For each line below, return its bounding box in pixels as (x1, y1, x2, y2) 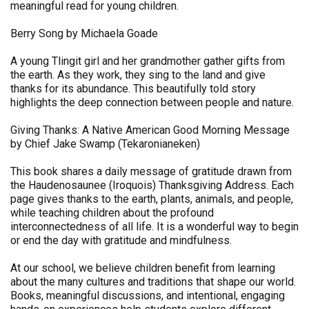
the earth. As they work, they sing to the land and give (10, 68, 266, 82)
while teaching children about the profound (10, 206, 214, 220)
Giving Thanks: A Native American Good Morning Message (10, 123, 290, 137)
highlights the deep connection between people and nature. (10, 96, 294, 110)
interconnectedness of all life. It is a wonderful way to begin (10, 220, 299, 234)
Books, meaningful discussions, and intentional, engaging (10, 289, 285, 303)
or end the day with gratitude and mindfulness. (10, 234, 232, 248)
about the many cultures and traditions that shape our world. (10, 275, 296, 289)
